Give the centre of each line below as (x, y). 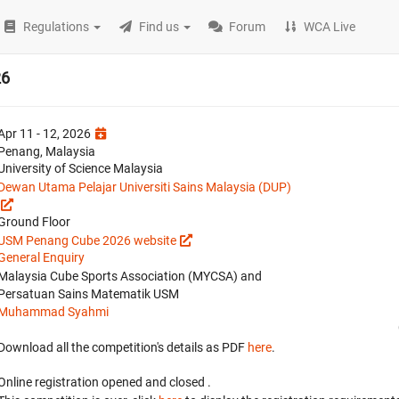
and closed (176, 382)
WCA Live (330, 27)
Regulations (57, 27)
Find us (159, 27)
